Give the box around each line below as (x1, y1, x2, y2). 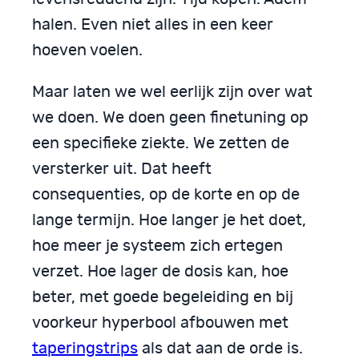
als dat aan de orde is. (138, 340, 303, 357)
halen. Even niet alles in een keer (32, 16, 273, 33)
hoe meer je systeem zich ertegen (32, 237, 283, 254)
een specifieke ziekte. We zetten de (32, 135, 289, 151)
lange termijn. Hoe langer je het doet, (32, 212, 306, 228)
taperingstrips (32, 340, 138, 357)
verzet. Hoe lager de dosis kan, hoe (32, 263, 288, 280)
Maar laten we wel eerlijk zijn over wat (32, 83, 313, 100)
